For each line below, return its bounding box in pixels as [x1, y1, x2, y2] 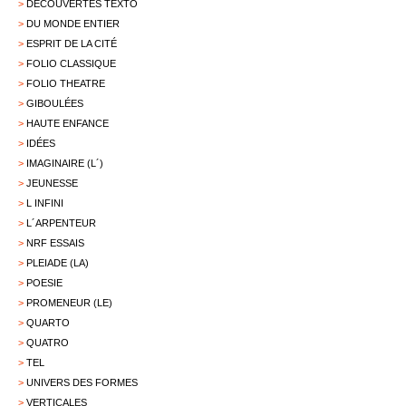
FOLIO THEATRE [26, 78, 105, 89]
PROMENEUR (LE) [26, 297, 112, 308]
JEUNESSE [26, 178, 78, 188]
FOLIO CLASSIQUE [26, 58, 116, 69]
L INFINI [26, 198, 63, 208]
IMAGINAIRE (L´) [26, 158, 103, 169]
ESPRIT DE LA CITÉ [26, 38, 117, 49]
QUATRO [26, 337, 69, 348]
